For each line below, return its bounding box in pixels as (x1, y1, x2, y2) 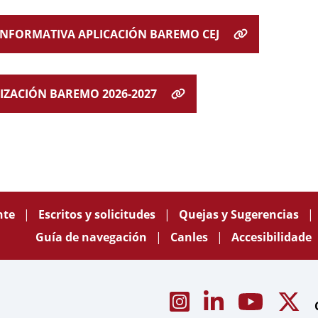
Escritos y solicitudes (38, 207, 158, 223)
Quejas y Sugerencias (179, 207, 302, 223)
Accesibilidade (231, 229, 312, 246)
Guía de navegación (35, 229, 150, 246)
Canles (170, 229, 211, 246)
